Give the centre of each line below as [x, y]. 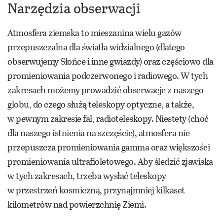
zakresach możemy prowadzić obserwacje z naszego [106, 90]
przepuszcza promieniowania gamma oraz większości [109, 147]
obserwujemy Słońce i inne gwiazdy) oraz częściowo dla [110, 61]
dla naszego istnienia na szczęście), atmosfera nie [98, 132]
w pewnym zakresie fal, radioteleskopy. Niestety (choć [108, 118]
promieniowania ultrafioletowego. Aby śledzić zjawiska [110, 161]
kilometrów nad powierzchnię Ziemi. [77, 204]
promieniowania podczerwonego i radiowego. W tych [108, 75]
